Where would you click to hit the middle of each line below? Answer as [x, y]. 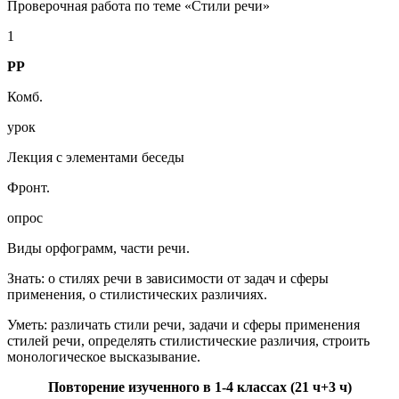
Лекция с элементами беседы [96, 158]
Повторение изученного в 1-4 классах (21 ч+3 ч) [199, 387]
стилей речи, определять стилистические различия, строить [188, 341]
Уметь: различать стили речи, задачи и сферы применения [183, 325]
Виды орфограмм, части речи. [98, 248]
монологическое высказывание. [104, 357]
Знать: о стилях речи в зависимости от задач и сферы [168, 279]
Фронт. [28, 188]
